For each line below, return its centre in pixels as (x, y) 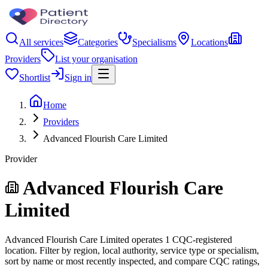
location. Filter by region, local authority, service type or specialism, (132, 250)
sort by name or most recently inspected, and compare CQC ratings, (132, 261)
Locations (209, 42)
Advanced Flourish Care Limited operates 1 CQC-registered (118, 239)
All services (41, 42)
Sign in (78, 77)
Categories (98, 42)
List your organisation (96, 59)
